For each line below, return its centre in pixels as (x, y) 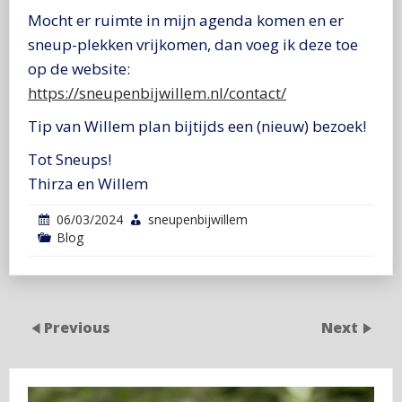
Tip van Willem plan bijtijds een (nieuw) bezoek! (197, 126)
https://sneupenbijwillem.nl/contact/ (157, 92)
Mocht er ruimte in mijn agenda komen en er (186, 20)
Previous (77, 327)
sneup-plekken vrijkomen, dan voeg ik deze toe (193, 44)
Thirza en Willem (88, 183)
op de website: (79, 68)
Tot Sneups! (70, 159)
